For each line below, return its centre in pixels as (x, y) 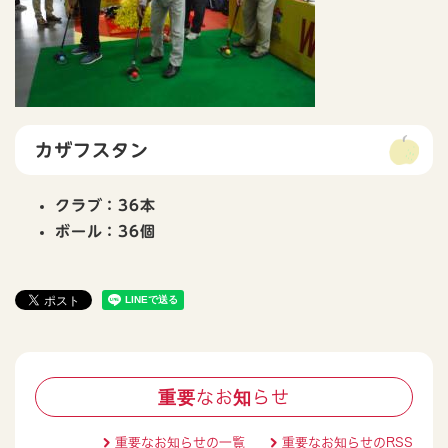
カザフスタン (92, 150)
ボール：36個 (105, 232)
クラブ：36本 (105, 206)
